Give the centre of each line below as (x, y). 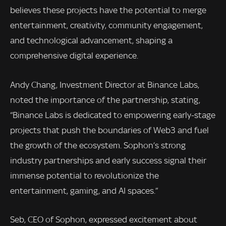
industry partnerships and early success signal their (108, 160)
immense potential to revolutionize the (84, 175)
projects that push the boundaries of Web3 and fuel (109, 130)
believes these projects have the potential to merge (108, 10)
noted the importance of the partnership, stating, (105, 100)
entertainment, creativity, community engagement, (106, 25)
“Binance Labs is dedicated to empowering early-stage (113, 115)
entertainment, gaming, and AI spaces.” (84, 190)
